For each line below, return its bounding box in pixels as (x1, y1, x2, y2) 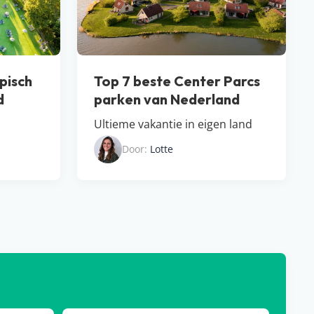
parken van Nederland (94, 90, 240, 109)
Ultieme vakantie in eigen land (94, 116, 252, 132)
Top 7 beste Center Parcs (94, 72, 260, 90)
